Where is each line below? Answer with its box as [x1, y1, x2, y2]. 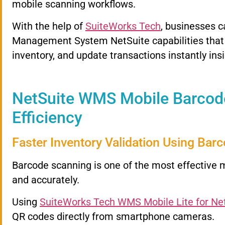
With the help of [12, 20, 85, 32]
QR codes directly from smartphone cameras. [12, 210, 214, 222]
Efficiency [12, 108, 82, 128]
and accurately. [12, 174, 79, 186]
